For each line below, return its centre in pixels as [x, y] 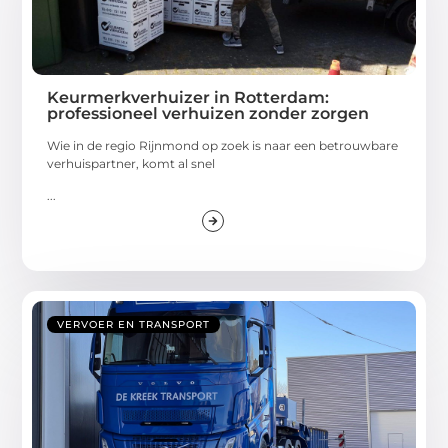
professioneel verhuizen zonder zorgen [208, 113]
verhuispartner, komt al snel [131, 163]
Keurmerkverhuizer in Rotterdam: [188, 97]
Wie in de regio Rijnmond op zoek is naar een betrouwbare [223, 145]
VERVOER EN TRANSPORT [134, 325]
